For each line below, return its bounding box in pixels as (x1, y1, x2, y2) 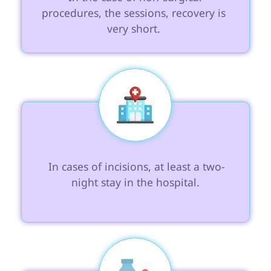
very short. (107, 21, 164, 36)
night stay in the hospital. (71, 175, 200, 190)
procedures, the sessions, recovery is (42, 5, 229, 21)
